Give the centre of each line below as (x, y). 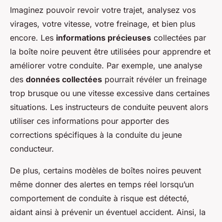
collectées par (179, 38)
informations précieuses (104, 38)
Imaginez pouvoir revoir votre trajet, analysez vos (103, 10)
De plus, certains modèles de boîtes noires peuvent (106, 171)
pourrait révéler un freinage (154, 80)
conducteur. (32, 149)
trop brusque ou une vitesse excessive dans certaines (110, 93)
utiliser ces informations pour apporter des (89, 121)
